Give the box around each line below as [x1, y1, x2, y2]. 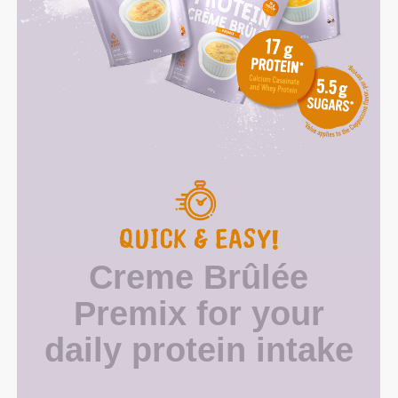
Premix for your [73, 294, 324, 332]
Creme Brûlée [89, 258, 309, 296]
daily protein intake [44, 330, 354, 369]
